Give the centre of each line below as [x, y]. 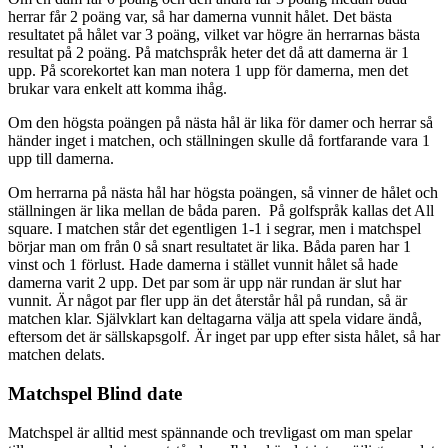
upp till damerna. [61, 159]
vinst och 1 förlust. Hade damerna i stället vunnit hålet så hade [203, 265]
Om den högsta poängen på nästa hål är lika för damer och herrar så [220, 123]
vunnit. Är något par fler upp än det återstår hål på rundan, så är [207, 301]
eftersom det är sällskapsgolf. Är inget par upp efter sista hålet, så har [224, 337]
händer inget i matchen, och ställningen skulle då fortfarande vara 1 [219, 141]
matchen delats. [62, 355]
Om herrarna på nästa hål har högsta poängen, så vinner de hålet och [223, 193]
